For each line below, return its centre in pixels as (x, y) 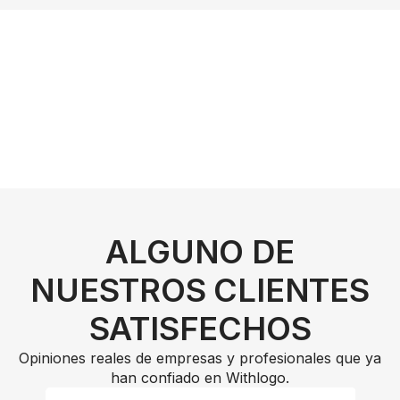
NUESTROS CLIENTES (200, 290)
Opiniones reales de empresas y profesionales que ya (200, 358)
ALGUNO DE (200, 251)
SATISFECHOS (200, 328)
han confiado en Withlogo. (200, 377)
